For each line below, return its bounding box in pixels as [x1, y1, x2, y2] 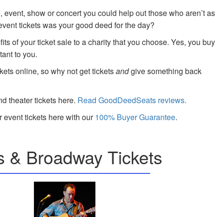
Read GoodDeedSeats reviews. [77, 94, 187, 106]
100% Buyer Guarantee [95, 111, 176, 123]
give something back [129, 65, 202, 77]
